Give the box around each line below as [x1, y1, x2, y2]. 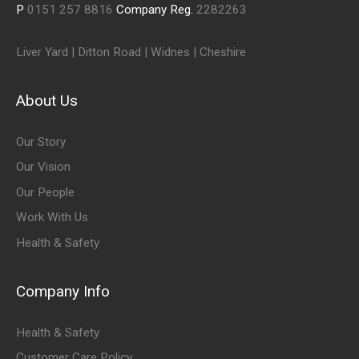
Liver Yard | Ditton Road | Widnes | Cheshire [16, 44, 246, 59]
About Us [16, 91, 78, 110]
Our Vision [16, 159, 71, 175]
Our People [16, 184, 75, 200]
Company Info [16, 281, 110, 301]
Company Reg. [116, 2, 196, 17]
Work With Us [16, 210, 88, 225]
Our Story [16, 134, 66, 149]
